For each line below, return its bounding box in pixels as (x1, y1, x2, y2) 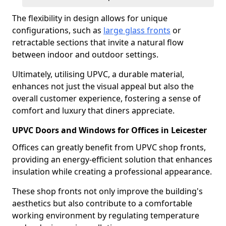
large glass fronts (103, 25, 171, 36)
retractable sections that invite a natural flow (12, 37, 184, 48)
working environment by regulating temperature (12, 210, 199, 221)
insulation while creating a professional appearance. (12, 166, 212, 177)
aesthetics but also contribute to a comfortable (12, 198, 192, 209)
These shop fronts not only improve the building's (12, 186, 203, 197)
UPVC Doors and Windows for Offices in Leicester (12, 125, 207, 136)
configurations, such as (12, 25, 103, 36)
